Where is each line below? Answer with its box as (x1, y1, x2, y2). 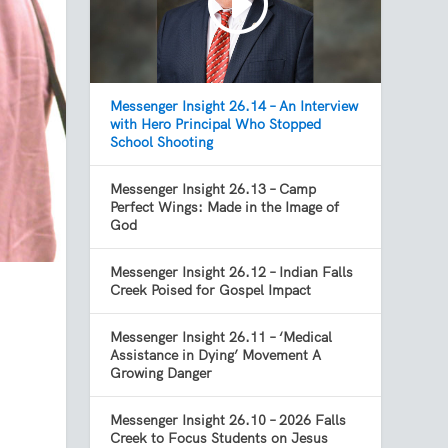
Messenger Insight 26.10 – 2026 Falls (110, 411, 347, 430)
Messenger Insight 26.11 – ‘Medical (110, 328, 333, 347)
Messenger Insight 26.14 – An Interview (110, 97, 359, 116)
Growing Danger (110, 364, 213, 383)
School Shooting (110, 133, 214, 152)
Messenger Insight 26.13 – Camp (110, 180, 317, 199)
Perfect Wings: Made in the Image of (110, 198, 340, 217)
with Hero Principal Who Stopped (110, 115, 322, 134)
